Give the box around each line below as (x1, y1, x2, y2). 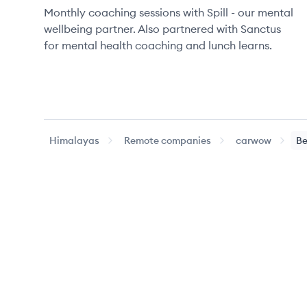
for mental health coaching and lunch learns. (44, 38, 272, 52)
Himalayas (49, 134, 99, 147)
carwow (236, 134, 271, 147)
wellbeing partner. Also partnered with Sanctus (44, 22, 281, 36)
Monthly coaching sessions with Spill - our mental (44, 5, 293, 19)
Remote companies (124, 134, 211, 147)
